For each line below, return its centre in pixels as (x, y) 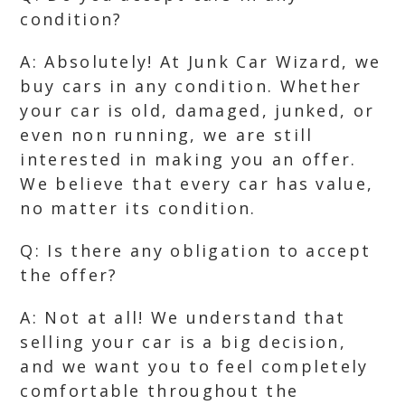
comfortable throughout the (160, 391)
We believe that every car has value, (197, 184)
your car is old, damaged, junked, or (198, 110)
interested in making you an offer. (188, 159)
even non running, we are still (167, 135)
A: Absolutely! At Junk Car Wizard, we (201, 61)
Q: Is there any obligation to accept (196, 250)
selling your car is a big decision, (183, 342)
